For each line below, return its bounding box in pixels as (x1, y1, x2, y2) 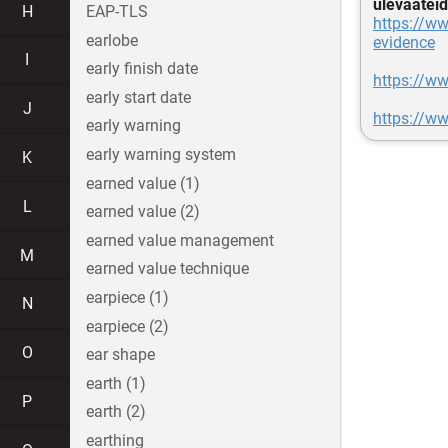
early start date (86, 87, 191, 107)
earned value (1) (86, 173, 200, 193)
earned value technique (86, 259, 249, 279)
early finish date (86, 59, 198, 79)
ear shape (86, 345, 155, 365)
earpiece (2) (86, 316, 169, 336)
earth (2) (86, 402, 146, 422)
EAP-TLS (86, 2, 148, 22)
